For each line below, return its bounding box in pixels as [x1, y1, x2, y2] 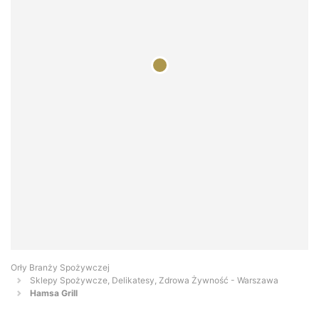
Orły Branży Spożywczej [11, 262, 110, 273]
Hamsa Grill [30, 288, 78, 299]
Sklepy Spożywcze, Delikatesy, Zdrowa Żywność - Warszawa [30, 275, 278, 286]
